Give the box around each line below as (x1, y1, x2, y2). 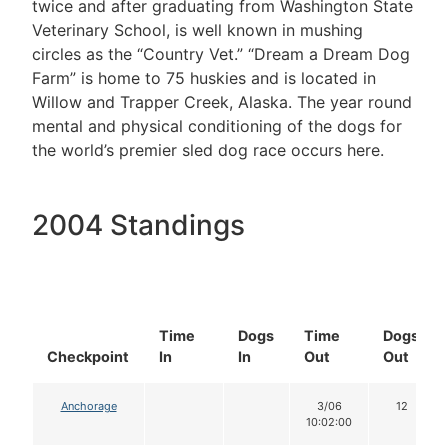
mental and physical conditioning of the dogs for (32, 116, 402, 137)
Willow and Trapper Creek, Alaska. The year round (32, 92, 412, 113)
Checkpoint (47, 347, 129, 365)
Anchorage (60, 398, 117, 413)
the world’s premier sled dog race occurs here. (32, 140, 384, 161)
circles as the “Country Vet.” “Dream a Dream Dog (32, 44, 410, 65)
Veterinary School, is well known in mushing (32, 20, 363, 41)
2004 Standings (32, 207, 245, 242)
